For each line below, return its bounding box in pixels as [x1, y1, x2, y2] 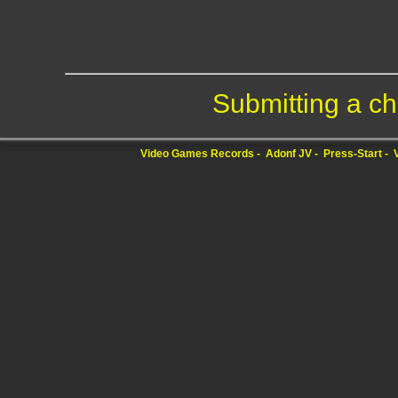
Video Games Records [140, 148, 254, 160]
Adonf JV [266, 148, 312, 160]
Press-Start [323, 148, 382, 160]
